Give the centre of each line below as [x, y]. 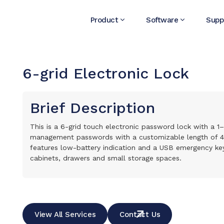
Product [104, 20]
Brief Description [92, 108]
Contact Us [140, 214]
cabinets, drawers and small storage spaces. [105, 158]
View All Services [65, 214]
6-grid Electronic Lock [105, 73]
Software [162, 20]
